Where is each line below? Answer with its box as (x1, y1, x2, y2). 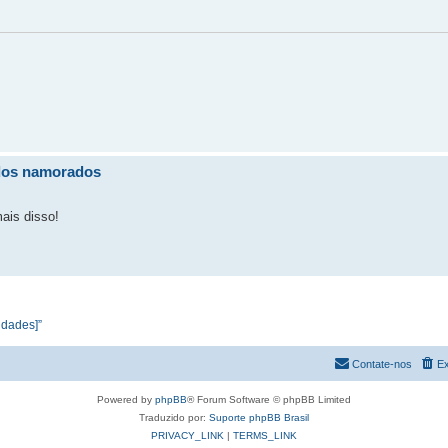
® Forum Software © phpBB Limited (187, 393, 351, 405)
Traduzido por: (139, 411, 209, 423)
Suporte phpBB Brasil (209, 411, 309, 423)
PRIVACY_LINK (151, 429, 224, 441)
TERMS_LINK (233, 429, 297, 441)
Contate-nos (352, 357, 412, 370)
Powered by (97, 393, 155, 405)
